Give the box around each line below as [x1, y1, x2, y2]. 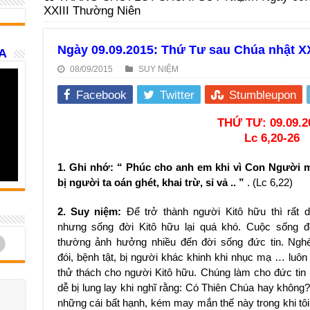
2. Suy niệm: [57, 206, 122, 217]
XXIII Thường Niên [43, 4, 140, 17]
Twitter [159, 89, 194, 102]
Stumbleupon [228, 89, 296, 102]
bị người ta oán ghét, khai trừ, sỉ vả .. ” [57, 177, 247, 188]
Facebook [75, 89, 127, 102]
